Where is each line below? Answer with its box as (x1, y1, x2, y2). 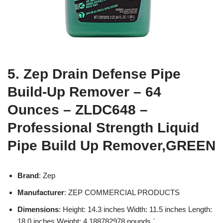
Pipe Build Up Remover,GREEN (7, 137, 216, 153)
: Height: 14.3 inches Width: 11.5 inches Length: (59, 205, 212, 214)
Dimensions (17, 205, 59, 214)
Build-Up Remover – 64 (7, 84, 161, 100)
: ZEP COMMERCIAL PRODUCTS (64, 188, 180, 197)
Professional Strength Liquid (7, 119, 199, 135)
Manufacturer (17, 188, 64, 197)
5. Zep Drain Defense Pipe (7, 66, 181, 82)
